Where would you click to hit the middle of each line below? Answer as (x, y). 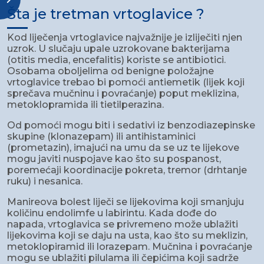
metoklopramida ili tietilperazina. (85, 105)
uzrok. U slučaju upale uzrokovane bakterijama (118, 49)
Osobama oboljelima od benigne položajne (110, 71)
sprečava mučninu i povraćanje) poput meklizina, (123, 94)
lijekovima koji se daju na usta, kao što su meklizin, (127, 236)
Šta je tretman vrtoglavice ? (106, 14)
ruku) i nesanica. (45, 181)
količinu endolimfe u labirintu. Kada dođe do (112, 213)
